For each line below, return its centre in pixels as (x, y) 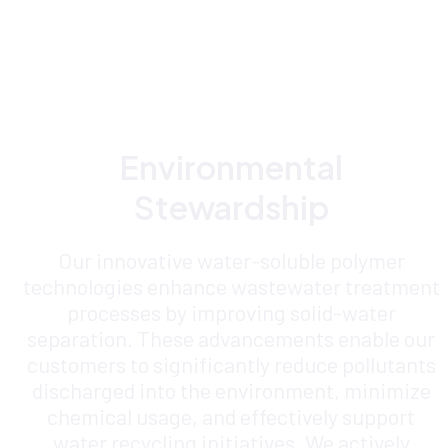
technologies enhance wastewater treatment (231, 286)
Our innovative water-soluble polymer (231, 260)
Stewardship (231, 207)
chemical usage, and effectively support (231, 416)
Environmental (231, 167)
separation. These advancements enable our (231, 338)
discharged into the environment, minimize (231, 390)
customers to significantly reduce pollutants (231, 364)
